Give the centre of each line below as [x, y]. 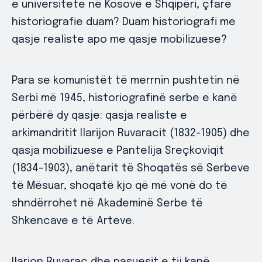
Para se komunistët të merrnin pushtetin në [126, 81]
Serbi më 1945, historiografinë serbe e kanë [125, 98]
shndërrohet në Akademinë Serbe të [107, 204]
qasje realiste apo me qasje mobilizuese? [119, 40]
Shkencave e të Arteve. [73, 221]
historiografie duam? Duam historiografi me [124, 22]
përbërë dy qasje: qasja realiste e [99, 116]
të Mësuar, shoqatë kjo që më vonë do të [120, 186]
